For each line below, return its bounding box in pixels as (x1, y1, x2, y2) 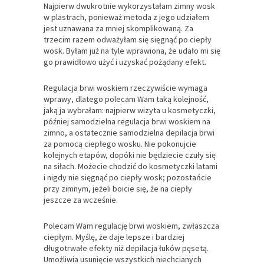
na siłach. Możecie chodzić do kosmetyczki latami (44, 160, 217, 171)
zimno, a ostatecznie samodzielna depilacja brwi (44, 127, 214, 138)
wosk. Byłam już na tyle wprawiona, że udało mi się (44, 45, 220, 56)
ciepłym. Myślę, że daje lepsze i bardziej (44, 231, 184, 242)
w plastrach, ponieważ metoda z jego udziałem (44, 11, 209, 22)
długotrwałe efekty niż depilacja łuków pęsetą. (44, 242, 209, 253)
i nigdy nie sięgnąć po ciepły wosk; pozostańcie (44, 171, 212, 183)
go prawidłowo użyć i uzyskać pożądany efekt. (44, 56, 206, 67)
